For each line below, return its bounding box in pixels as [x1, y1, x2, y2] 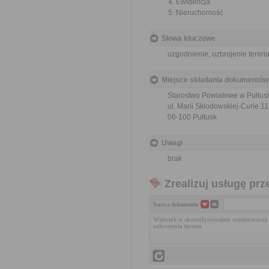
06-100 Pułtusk [168, 113, 217, 121]
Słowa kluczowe [162, 34, 216, 43]
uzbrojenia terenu [153, 223, 202, 229]
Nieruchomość [176, 8, 223, 17]
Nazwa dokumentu [153, 202, 198, 208]
